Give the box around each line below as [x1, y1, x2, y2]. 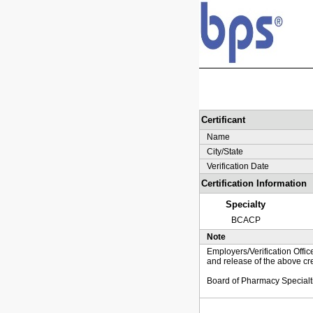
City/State [206, 147, 243, 156]
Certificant [201, 115, 245, 125]
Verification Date [206, 161, 269, 171]
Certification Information [201, 178, 307, 189]
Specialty [226, 199, 265, 210]
